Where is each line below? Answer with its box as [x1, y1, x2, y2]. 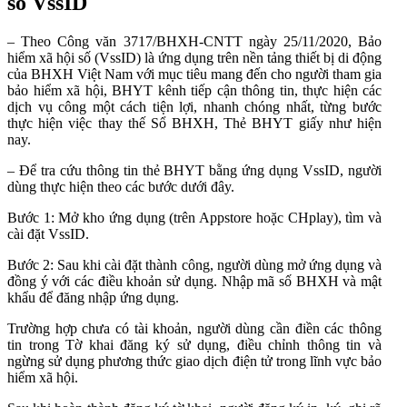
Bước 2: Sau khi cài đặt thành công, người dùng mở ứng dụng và [7, 257, 382, 273]
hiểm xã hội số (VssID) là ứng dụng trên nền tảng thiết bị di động [7, 50, 382, 66]
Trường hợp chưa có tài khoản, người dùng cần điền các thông [7, 321, 382, 337]
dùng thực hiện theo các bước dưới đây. [7, 179, 234, 195]
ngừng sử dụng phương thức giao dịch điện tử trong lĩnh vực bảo [7, 353, 382, 370]
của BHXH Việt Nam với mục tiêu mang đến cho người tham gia [7, 66, 382, 83]
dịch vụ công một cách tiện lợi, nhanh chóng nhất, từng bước [7, 99, 382, 115]
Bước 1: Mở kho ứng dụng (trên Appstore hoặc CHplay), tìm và [7, 210, 382, 226]
